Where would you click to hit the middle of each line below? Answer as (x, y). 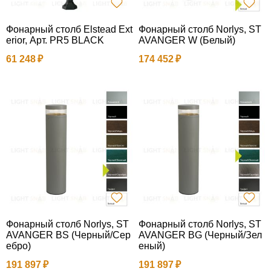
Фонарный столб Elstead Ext (69, 29)
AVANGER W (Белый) (187, 40)
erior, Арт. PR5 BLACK (55, 40)
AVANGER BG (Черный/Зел (200, 235)
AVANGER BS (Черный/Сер (68, 235)
